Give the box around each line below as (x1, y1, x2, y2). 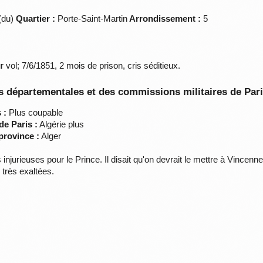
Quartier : (16, 14, 56, 24)
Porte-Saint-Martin (55, 14, 128, 24)
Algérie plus (38, 119, 85, 130)
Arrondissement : (127, 14, 201, 24)
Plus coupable (6, 107, 63, 118)
